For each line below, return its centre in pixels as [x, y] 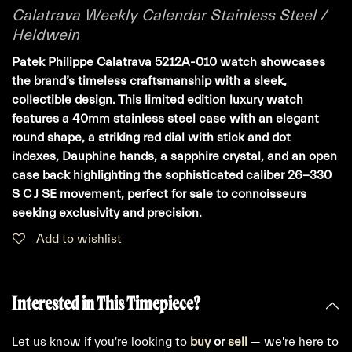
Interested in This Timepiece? [106, 302]
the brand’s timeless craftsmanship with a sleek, [149, 81]
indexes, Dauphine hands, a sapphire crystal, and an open [174, 156]
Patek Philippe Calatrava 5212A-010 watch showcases [169, 62]
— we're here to [293, 341]
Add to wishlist [79, 238]
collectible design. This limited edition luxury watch [158, 99]
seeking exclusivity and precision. [107, 213]
